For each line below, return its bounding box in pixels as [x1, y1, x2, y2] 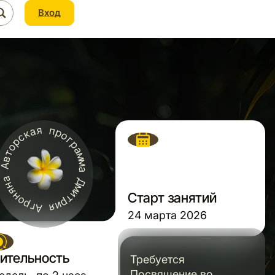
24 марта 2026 [127, 208, 207, 222]
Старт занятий [127, 189, 217, 206]
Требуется [130, 253, 185, 266]
